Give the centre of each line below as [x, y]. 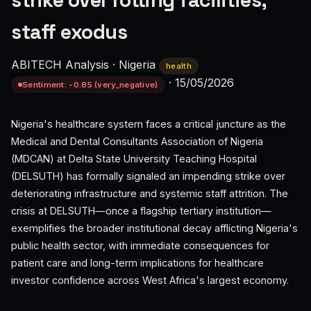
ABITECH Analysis [60, 65]
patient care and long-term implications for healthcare [137, 263]
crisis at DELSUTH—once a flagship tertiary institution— [141, 211]
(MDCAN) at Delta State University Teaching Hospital [134, 159]
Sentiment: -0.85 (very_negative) [90, 85]
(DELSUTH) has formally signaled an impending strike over [148, 176]
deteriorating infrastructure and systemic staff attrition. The [150, 193]
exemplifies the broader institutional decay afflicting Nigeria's [154, 228]
